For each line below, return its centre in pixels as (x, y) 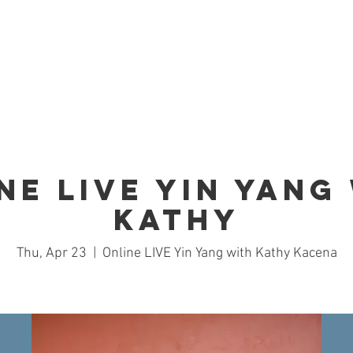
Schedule (256, 57)
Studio (166, 57)
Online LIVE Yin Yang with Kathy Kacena (219, 253)
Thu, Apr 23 (51, 253)
